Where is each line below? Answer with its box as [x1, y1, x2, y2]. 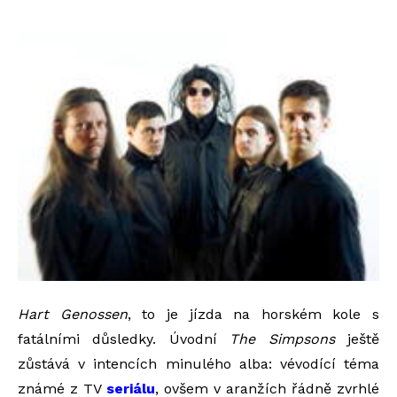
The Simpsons [230, 330, 335, 347]
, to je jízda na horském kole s [127, 305, 379, 323]
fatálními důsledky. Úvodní [18, 330, 230, 347]
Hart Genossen [18, 305, 128, 323]
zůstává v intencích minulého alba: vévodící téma [18, 354, 379, 372]
